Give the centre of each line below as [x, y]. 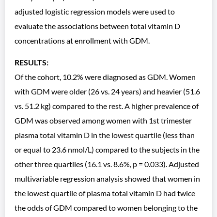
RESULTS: [31, 62]
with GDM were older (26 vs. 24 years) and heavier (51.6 [107, 91]
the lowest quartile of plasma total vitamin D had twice [105, 193]
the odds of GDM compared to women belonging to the [106, 208]
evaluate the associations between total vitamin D [97, 26]
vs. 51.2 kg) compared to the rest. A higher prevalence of [107, 106]
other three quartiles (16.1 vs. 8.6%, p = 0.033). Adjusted [107, 164]
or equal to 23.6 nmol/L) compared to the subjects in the [107, 149]
